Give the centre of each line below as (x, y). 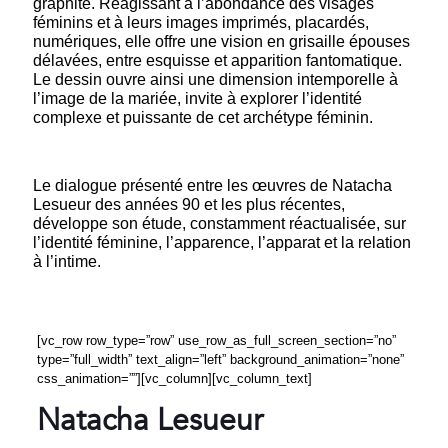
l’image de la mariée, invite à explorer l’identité (197, 99)
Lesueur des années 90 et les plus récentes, (189, 205)
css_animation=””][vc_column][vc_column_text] (174, 379)
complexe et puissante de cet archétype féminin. (203, 118)
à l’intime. (67, 262)
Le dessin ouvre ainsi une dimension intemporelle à (215, 80)
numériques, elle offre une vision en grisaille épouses (221, 42)
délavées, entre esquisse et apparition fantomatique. (217, 61)
